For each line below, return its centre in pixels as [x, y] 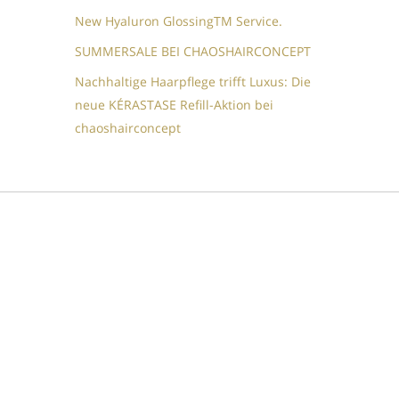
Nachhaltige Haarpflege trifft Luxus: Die [193, 82]
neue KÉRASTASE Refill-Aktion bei [175, 105]
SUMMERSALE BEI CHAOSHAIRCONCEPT [193, 52]
